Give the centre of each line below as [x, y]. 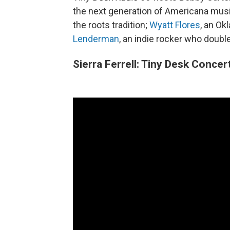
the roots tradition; [111, 25]
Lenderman [96, 39]
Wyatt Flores [175, 25]
